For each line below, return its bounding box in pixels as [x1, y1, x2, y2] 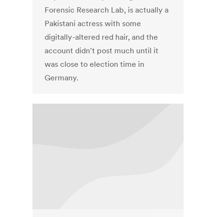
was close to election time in [45, 59, 145, 69]
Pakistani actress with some [45, 18, 141, 29]
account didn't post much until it [45, 46, 159, 56]
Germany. [45, 73, 81, 83]
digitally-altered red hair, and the [45, 32, 158, 42]
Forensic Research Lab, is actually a [45, 5, 169, 15]
